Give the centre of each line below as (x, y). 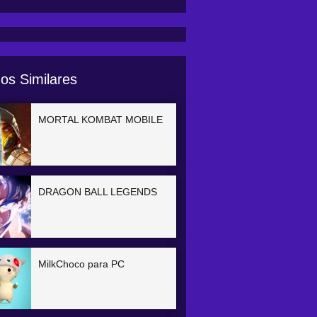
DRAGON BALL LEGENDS (98, 191)
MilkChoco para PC (82, 264)
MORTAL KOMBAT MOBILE (101, 120)
